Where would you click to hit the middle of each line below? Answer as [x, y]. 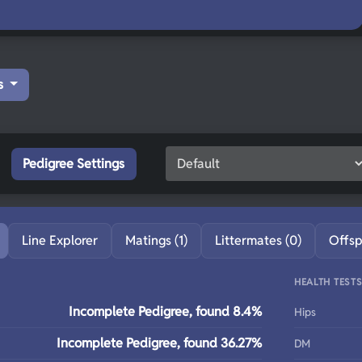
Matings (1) [156, 240]
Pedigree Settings [74, 164]
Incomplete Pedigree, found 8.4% [165, 311]
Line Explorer [60, 240]
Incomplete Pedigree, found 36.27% [159, 343]
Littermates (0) [258, 240]
